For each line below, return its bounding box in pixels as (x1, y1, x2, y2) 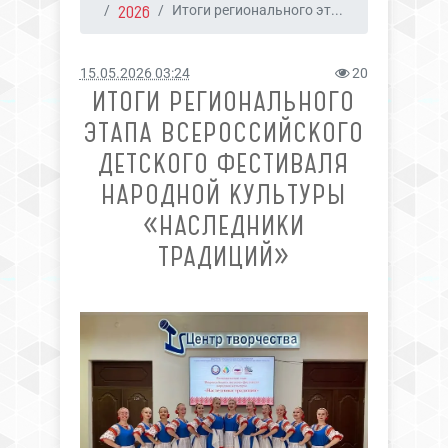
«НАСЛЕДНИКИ (142, 209, 305, 242)
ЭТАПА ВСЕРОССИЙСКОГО (83, 116, 365, 149)
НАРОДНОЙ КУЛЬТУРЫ (101, 178, 347, 211)
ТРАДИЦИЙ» (157, 240, 290, 273)
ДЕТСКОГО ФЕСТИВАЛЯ (98, 147, 350, 180)
